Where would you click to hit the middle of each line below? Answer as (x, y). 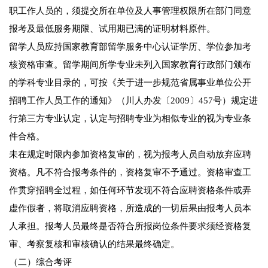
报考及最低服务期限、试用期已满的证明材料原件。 (112, 29)
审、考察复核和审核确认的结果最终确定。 (94, 244)
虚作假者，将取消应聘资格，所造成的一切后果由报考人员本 (130, 208)
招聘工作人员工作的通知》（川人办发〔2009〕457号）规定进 (133, 101)
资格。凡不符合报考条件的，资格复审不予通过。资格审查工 (130, 173)
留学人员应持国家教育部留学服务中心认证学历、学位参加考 (130, 47)
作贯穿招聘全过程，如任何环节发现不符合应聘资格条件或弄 (130, 191)
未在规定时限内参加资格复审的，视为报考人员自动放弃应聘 (130, 155)
